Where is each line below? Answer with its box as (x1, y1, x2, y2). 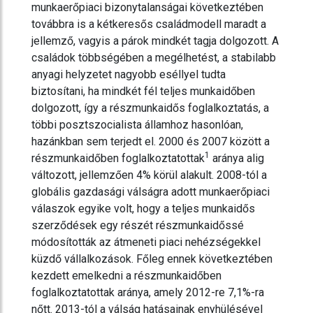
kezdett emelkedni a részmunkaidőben (31, 269, 221, 283)
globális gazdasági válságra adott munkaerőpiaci (31, 185, 270, 199)
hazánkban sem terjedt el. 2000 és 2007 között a (31, 135, 270, 149)
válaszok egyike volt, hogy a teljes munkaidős (31, 202, 255, 216)
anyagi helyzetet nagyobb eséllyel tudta (31, 68, 226, 82)
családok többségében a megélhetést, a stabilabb (31, 51, 276, 65)
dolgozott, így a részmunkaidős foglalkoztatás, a (31, 101, 269, 115)
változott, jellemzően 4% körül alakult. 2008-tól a (31, 168, 267, 182)
